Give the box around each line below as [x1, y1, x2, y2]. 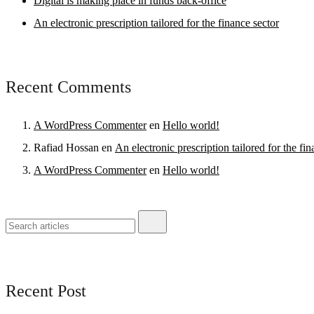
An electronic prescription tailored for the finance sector [34, 16, 279, 29]
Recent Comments [6, 77, 131, 96]
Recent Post [6, 281, 86, 300]
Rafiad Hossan [34, 141, 99, 153]
